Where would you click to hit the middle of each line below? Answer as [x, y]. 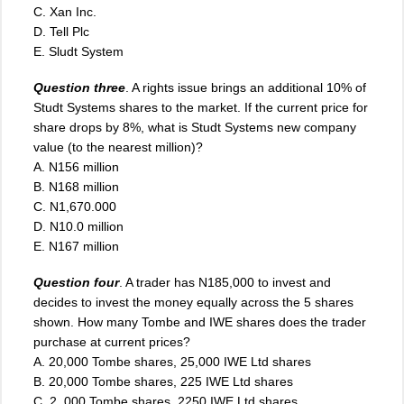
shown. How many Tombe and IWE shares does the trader [200, 321]
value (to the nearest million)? [118, 147]
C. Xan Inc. [65, 11]
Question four [76, 282]
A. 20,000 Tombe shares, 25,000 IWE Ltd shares [172, 361]
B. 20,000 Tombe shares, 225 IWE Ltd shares [163, 381]
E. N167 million [76, 246]
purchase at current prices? [112, 341]
